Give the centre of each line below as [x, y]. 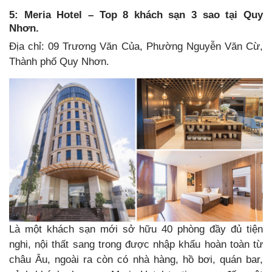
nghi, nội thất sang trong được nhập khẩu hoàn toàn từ [136, 244]
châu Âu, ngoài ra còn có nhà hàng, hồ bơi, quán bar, [136, 259]
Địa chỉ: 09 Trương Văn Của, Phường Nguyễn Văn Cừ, [136, 46]
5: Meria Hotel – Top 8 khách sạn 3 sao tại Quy [136, 14]
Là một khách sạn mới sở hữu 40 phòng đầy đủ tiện [136, 229]
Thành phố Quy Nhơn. [59, 61]
